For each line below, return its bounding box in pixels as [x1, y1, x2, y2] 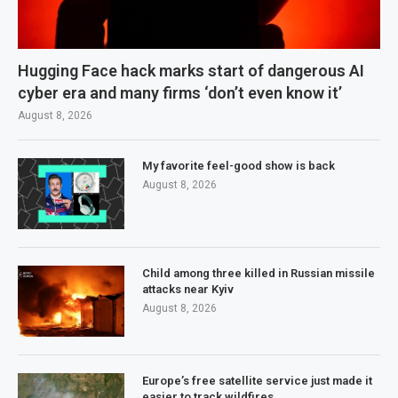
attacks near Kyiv [142, 283, 234, 297]
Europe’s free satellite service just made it [142, 374, 372, 388]
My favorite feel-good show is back [142, 159, 335, 173]
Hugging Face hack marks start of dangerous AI [18, 61, 364, 81]
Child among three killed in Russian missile [142, 267, 375, 281]
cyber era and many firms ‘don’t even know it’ [18, 84, 342, 103]
